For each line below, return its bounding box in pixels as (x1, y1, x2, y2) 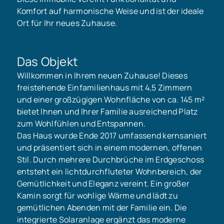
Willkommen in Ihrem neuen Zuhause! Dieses (16, 69, 187, 81)
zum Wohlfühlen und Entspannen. (16, 117, 146, 129)
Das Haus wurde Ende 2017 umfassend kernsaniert (16, 129, 207, 141)
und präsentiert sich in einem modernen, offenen (16, 141, 202, 153)
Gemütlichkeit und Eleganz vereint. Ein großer (16, 177, 189, 189)
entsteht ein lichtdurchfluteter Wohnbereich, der (16, 165, 202, 177)
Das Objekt (16, 52, 78, 69)
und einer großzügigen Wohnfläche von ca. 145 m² (16, 93, 205, 105)
